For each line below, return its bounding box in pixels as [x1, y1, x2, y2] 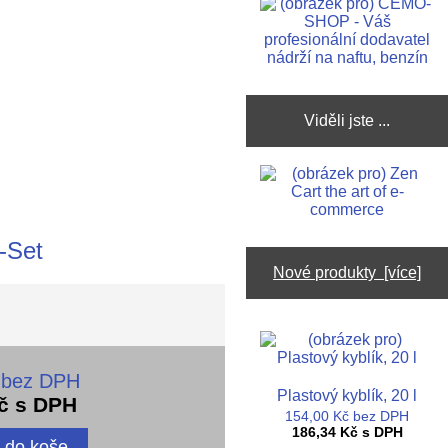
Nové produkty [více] [273, 263, 422, 282]
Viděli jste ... [304, 111, 391, 130]
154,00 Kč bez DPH [285, 409, 410, 425]
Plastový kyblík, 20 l [277, 386, 418, 404]
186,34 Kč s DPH [291, 424, 403, 441]
